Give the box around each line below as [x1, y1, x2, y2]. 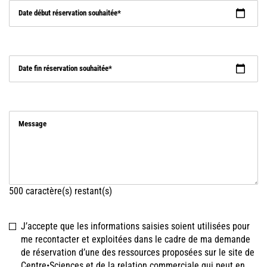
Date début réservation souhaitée [18, 8, 117, 18]
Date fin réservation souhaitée [18, 64, 108, 73]
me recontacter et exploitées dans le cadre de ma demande [21, 234, 250, 246]
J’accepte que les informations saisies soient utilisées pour [21, 221, 250, 232]
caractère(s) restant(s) [23, 185, 112, 197]
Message [18, 119, 46, 129]
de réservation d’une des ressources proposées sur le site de [21, 247, 254, 259]
